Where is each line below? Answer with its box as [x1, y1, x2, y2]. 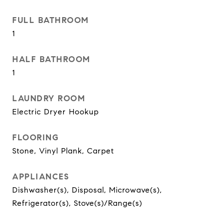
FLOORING [12, 132, 59, 143]
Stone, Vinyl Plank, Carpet [12, 146, 114, 155]
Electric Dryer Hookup [12, 107, 99, 116]
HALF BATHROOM [12, 54, 90, 65]
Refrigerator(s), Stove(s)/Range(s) [12, 198, 142, 208]
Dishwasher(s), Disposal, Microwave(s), [12, 185, 162, 195]
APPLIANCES [12, 172, 69, 182]
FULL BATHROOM [12, 15, 89, 25]
